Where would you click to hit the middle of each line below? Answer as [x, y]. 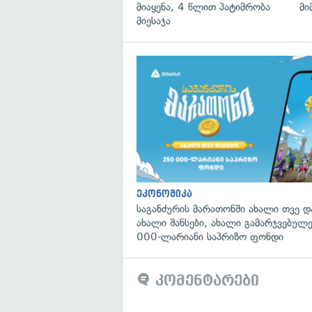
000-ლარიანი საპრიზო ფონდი [210, 236]
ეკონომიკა [164, 194]
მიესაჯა [154, 21]
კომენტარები [205, 280]
